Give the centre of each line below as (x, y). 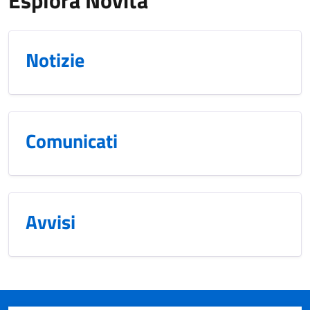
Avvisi (51, 221)
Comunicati (72, 140)
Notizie (55, 60)
